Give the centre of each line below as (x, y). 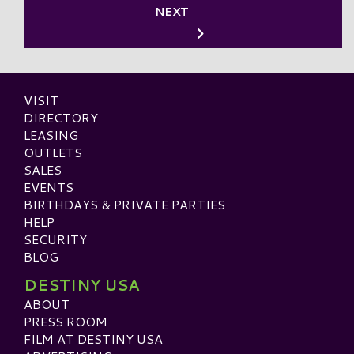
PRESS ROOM (66, 321)
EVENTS (49, 186)
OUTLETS (53, 152)
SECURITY (55, 239)
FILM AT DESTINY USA (93, 338)
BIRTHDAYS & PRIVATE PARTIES (124, 204)
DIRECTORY (61, 117)
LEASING (51, 134)
